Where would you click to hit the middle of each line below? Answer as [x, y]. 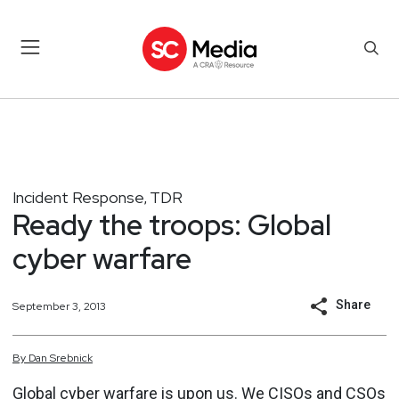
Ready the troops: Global [172, 224]
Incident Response [78, 197]
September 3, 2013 [59, 306]
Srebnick [71, 358]
